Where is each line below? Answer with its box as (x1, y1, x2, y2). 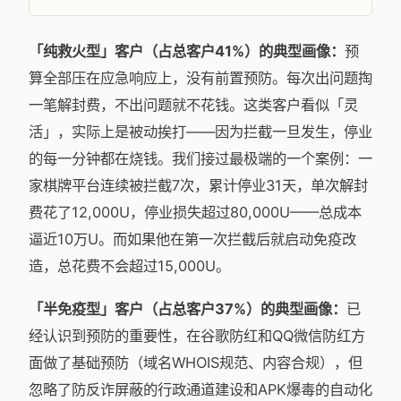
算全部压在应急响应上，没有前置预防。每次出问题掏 (29, 69, 372, 87)
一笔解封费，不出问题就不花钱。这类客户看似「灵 (29, 96, 358, 114)
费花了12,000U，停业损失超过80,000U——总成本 (29, 203, 362, 221)
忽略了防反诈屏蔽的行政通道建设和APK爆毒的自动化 (29, 380, 372, 398)
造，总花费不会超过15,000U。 (29, 257, 230, 275)
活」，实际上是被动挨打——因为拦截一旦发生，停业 (29, 123, 372, 141)
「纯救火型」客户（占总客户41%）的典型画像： (29, 42, 345, 60)
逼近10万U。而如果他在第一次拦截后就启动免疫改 (29, 230, 356, 248)
